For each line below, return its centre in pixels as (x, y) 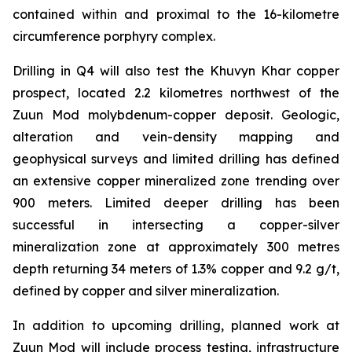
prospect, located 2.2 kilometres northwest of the (176, 93)
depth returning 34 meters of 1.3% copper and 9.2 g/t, (176, 269)
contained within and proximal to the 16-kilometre (176, 14)
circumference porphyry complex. (114, 36)
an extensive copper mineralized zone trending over (176, 181)
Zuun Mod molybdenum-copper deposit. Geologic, (176, 115)
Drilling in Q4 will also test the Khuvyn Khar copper (176, 71)
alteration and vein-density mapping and (176, 137)
